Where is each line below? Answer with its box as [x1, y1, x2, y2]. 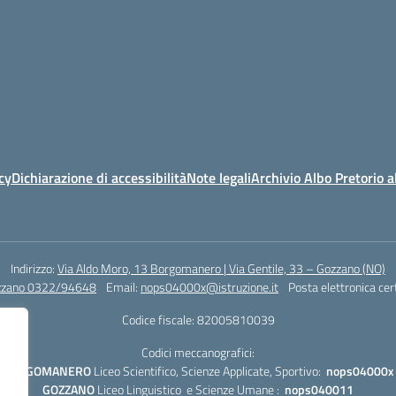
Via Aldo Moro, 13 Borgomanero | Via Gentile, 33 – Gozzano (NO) [57, 258, 385, 278]
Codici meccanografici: [141, 342, 255, 362]
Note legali [187, 166, 251, 188]
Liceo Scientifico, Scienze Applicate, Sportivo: [91, 361, 326, 380]
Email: [106, 277, 141, 296]
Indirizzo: [11, 258, 57, 278]
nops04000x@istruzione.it [141, 277, 278, 296]
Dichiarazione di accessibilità [11, 166, 187, 188]
